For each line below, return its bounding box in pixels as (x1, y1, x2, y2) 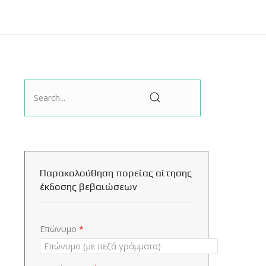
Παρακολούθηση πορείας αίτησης (40, 166, 192, 179)
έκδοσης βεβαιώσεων (40, 180, 137, 192)
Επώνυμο (40, 223, 77, 235)
